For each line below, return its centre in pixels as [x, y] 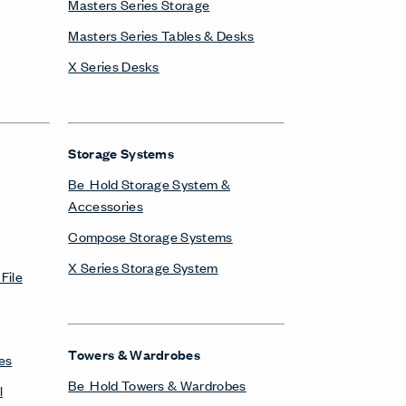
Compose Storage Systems [150, 236]
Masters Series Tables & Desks [161, 35]
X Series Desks [114, 66]
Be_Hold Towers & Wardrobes [157, 385]
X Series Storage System [143, 267]
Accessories [106, 205]
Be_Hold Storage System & [150, 184]
